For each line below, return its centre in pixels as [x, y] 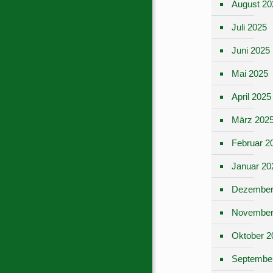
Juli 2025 [249, 27]
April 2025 [251, 97]
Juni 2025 [251, 50]
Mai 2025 [250, 73]
